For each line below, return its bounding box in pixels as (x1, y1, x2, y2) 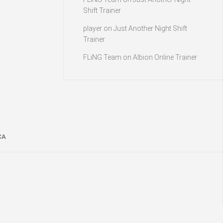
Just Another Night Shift (113, 24, 187, 32)
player (83, 24, 102, 32)
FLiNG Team (83, 53, 121, 61)
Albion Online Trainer (133, 53, 197, 61)
